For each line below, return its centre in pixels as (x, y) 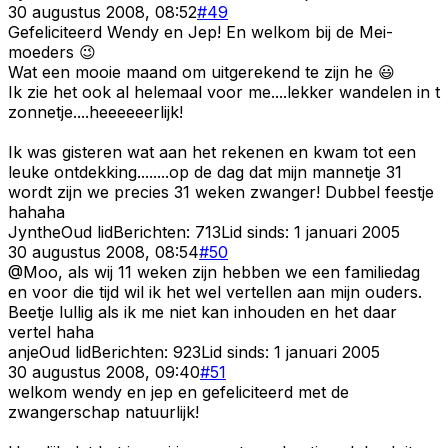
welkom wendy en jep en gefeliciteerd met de (178, 391)
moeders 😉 (52, 51)
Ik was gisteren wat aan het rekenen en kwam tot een (212, 151)
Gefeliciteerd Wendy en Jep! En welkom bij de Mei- (200, 31)
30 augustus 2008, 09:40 (104, 371)
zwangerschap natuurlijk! (103, 411)
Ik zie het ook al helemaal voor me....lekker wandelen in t (224, 91)
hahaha (36, 211)
